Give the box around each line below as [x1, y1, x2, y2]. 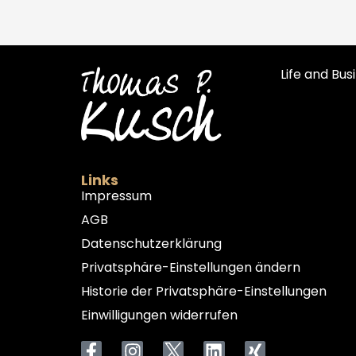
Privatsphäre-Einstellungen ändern [81, 257, 300, 277]
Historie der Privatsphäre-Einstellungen [81, 281, 327, 300]
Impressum [81, 186, 152, 205]
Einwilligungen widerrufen [81, 305, 238, 324]
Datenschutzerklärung [81, 234, 222, 253]
